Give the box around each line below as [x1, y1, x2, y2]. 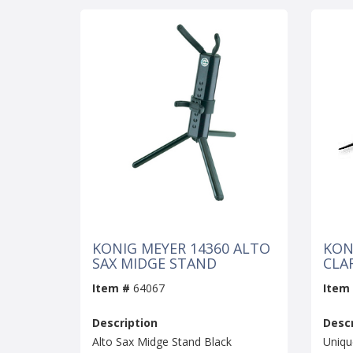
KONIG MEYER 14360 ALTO [92, 239, 270, 258]
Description [92, 315, 158, 331]
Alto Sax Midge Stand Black [92, 334, 232, 350]
